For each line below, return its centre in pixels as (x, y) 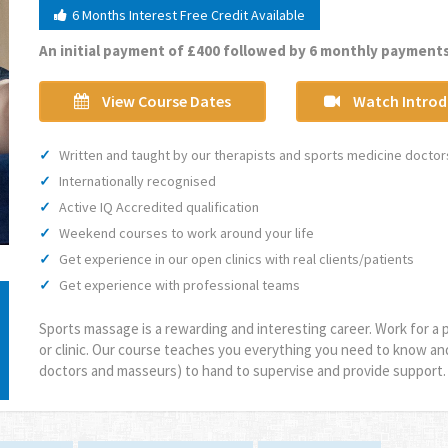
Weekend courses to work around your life (186, 233)
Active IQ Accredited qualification (159, 207)
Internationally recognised (137, 181)
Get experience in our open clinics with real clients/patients (236, 259)
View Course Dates (164, 101)
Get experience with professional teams (179, 285)
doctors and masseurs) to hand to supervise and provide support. (242, 370)
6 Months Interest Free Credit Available (188, 15)
